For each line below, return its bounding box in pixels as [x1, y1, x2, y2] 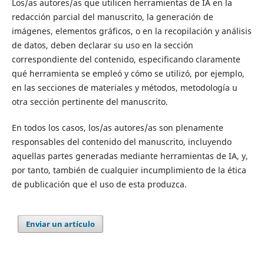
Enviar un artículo [26, 218, 95, 229]
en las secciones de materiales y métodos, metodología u [11, 81, 237, 93]
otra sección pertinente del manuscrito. [11, 95, 168, 107]
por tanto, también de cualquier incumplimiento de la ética [11, 164, 246, 176]
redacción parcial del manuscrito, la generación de [11, 11, 213, 22]
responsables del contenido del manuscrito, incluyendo [11, 136, 232, 147]
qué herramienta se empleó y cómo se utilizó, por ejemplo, [11, 67, 245, 79]
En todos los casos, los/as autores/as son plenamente [11, 122, 223, 133]
